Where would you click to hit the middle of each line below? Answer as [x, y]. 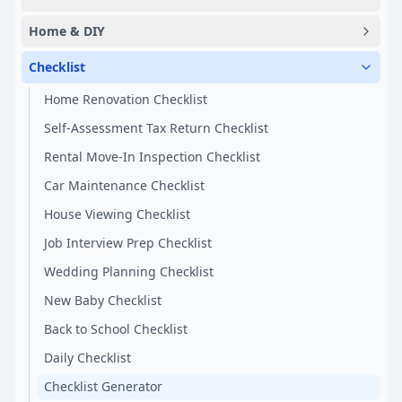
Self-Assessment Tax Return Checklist [156, 128]
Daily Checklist [87, 358]
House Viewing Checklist [117, 214]
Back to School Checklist [116, 329]
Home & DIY [67, 31]
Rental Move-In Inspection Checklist [152, 157]
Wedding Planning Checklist [129, 271]
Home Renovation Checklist [126, 99]
